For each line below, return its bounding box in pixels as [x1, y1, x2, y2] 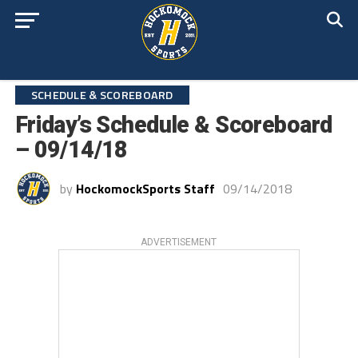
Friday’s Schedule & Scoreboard [14, 111, 332, 138]
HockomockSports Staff [75, 179, 215, 198]
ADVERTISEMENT [141, 237, 217, 248]
